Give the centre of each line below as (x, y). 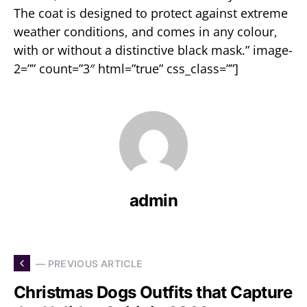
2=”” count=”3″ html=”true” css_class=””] (126, 69)
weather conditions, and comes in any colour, (146, 32)
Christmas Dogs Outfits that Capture (153, 292)
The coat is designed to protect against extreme (151, 13)
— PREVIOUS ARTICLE (89, 263)
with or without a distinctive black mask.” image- (153, 50)
